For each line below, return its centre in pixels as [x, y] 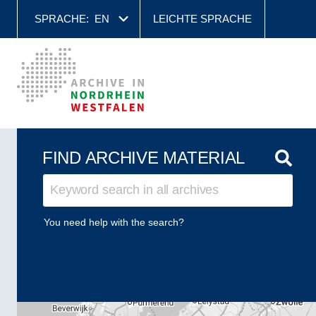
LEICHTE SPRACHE [202, 19]
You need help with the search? [114, 222]
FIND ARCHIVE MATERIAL [144, 158]
